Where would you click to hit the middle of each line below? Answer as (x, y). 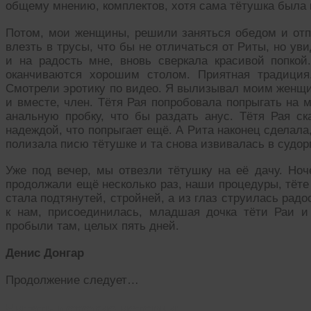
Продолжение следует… (72, 280)
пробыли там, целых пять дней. (92, 226)
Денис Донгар (45, 253)
